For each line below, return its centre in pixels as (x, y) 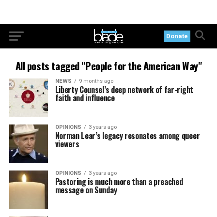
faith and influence (85, 98)
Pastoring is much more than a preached (119, 182)
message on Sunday (86, 190)
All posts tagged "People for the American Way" (108, 66)
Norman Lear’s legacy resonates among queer (127, 136)
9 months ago (96, 81)
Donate (177, 36)
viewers (67, 144)
